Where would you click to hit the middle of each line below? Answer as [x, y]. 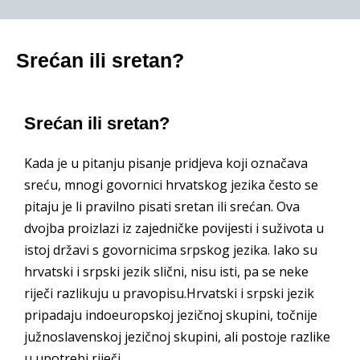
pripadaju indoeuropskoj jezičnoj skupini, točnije [171, 315]
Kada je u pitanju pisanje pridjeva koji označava [166, 163]
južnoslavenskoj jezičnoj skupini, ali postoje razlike [177, 337]
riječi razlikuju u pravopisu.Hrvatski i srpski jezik [169, 293]
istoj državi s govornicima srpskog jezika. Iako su [171, 250]
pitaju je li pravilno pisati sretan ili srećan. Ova [162, 207]
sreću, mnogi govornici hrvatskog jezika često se [171, 185]
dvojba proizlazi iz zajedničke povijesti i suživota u [174, 228]
